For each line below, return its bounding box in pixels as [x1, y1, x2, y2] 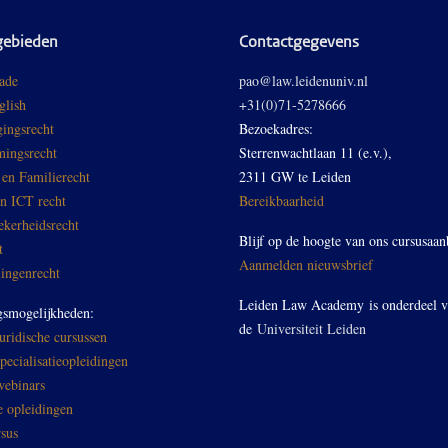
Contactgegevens [239, 34, 359, 51]
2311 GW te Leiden [239, 166, 351, 186]
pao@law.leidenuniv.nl [239, 70, 368, 90]
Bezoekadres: [239, 118, 313, 138]
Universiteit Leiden [257, 318, 366, 338]
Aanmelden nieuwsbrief [239, 254, 373, 274]
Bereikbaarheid [239, 190, 324, 210]
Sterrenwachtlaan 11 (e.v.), [239, 142, 392, 162]
